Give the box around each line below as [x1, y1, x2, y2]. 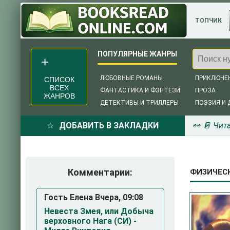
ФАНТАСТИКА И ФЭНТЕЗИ [100, 87, 180, 94]
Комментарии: [68, 167, 132, 178]
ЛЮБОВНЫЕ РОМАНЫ [100, 74, 163, 82]
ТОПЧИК [195, 17, 222, 24]
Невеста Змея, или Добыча [44, 206, 154, 216]
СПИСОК [44, 75, 74, 84]
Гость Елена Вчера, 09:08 [44, 193, 143, 202]
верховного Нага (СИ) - [44, 216, 137, 226]
